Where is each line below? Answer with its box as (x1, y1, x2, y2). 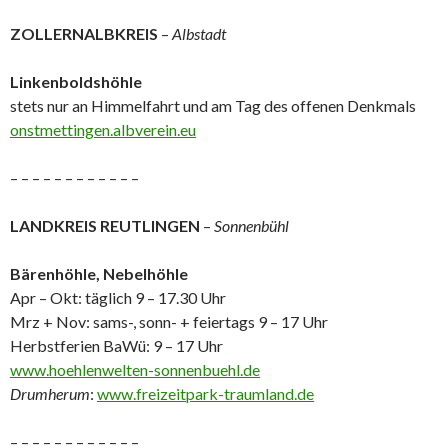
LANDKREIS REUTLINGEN (10, 216, 200, 235)
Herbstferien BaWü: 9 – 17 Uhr (10, 336, 223, 355)
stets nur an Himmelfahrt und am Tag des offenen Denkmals (10, 96, 416, 115)
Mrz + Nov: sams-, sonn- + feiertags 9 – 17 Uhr (10, 312, 328, 331)
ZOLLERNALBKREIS (10, 24, 158, 43)
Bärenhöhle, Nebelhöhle (10, 264, 188, 283)
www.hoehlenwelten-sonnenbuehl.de (10, 360, 260, 379)
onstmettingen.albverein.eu (10, 120, 196, 139)
